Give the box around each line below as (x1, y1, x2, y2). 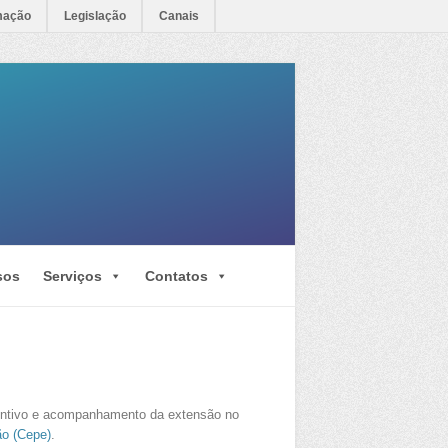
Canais (159, 9, 199, 23)
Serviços (43, 267, 102, 284)
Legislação (64, 9, 126, 23)
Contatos (145, 267, 208, 284)
